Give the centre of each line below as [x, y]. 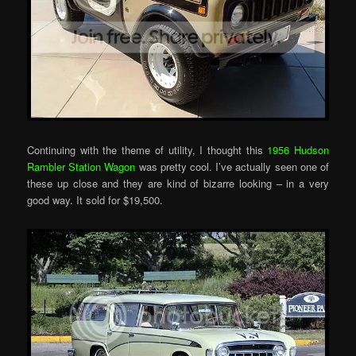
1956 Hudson [298, 150]
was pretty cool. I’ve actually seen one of [232, 167]
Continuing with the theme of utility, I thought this [147, 150]
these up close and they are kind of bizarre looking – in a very [178, 184]
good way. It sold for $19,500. [95, 200]
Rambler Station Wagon [81, 167]
